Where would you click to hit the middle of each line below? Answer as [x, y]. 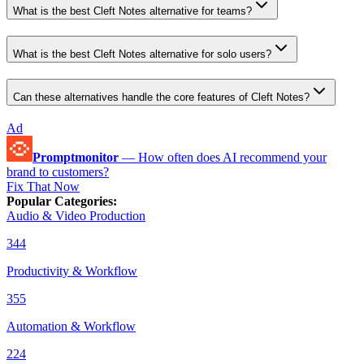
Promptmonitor [76, 158]
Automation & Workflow [71, 327]
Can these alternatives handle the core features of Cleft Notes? [161, 97]
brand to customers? [58, 172]
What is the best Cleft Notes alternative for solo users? [142, 54]
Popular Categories [60, 201]
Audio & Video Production [76, 216]
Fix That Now [43, 187]
